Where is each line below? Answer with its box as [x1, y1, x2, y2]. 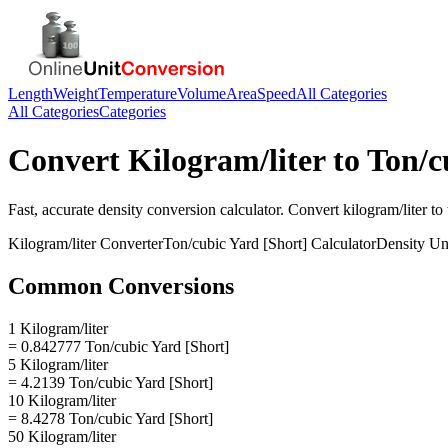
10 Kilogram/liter [8, 391, 116, 409]
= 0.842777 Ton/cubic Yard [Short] [8, 337, 229, 355]
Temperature [98, 85, 177, 102]
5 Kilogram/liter [8, 355, 108, 373]
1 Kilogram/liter [8, 319, 108, 337]
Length [8, 85, 53, 102]
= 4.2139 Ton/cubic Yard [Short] [8, 373, 213, 391]
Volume [177, 85, 226, 102]
